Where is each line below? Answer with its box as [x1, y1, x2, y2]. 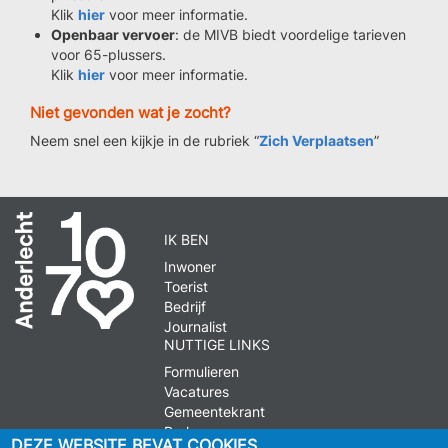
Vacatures [164, 383, 230, 400]
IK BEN [164, 231, 210, 248]
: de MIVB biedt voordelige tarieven [175, 26, 406, 43]
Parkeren [164, 423, 224, 440]
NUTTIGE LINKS [164, 336, 271, 353]
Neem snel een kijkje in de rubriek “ [30, 132, 259, 149]
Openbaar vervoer [51, 26, 175, 43]
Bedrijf [164, 298, 207, 315]
